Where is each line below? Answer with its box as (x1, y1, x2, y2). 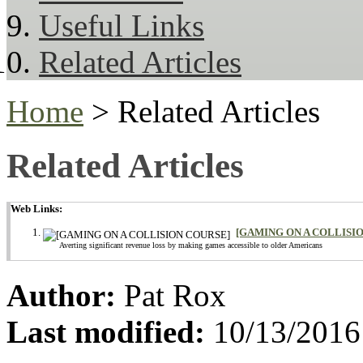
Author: (6, 277, 116, 313)
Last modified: (6, 314, 205, 349)
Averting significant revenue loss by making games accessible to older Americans (59, 240, 322, 250)
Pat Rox (116, 277, 226, 313)
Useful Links (39, 7, 204, 43)
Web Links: (11, 202, 62, 215)
